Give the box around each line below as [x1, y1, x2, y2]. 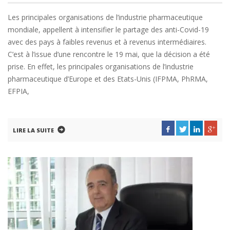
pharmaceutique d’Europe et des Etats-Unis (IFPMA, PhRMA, [8, 74, 208, 84]
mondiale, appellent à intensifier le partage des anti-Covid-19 [8, 25, 209, 34]
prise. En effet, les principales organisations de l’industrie [8, 62, 194, 71]
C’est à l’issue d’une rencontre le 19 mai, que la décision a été [8, 49, 210, 59]
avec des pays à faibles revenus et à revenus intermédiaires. [8, 37, 206, 47]
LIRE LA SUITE [13, 126, 54, 134]
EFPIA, [8, 86, 29, 96]
